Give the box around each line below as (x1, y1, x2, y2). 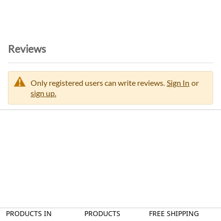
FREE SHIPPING (149, 208, 199, 218)
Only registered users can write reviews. (31, 77, 165, 87)
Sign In (167, 77, 189, 87)
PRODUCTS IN (6, 208, 52, 218)
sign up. (31, 88, 56, 98)
